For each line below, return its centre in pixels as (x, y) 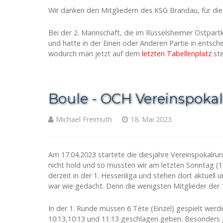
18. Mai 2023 (151, 119)
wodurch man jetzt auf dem (95, 54)
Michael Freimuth (84, 119)
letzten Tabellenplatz (177, 54)
